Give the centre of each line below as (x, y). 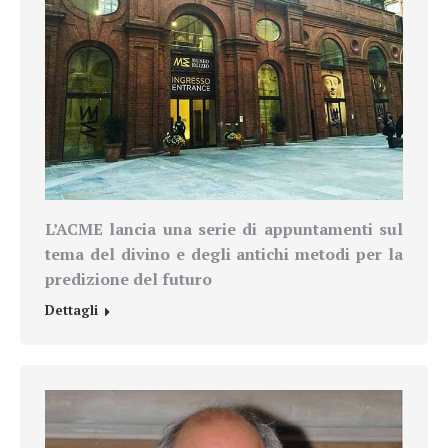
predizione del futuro (128, 278)
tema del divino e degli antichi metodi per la (224, 253)
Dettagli (71, 309)
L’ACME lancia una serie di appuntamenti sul (224, 228)
